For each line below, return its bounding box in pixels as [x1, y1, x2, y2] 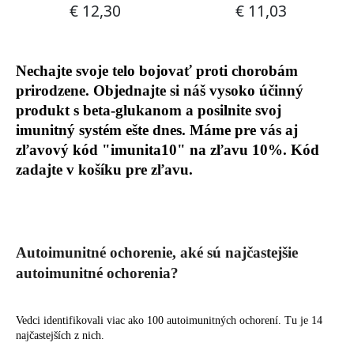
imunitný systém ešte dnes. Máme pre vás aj [16, 121, 298, 138]
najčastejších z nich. [16, 329, 104, 341]
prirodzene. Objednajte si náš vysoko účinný [16, 81, 303, 99]
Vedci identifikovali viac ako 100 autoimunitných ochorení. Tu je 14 [16, 314, 322, 326]
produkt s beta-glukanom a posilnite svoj [16, 101, 281, 119]
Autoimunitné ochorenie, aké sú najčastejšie [16, 243, 298, 261]
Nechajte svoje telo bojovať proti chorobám [16, 62, 298, 79]
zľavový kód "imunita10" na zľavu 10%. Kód [16, 141, 319, 158]
